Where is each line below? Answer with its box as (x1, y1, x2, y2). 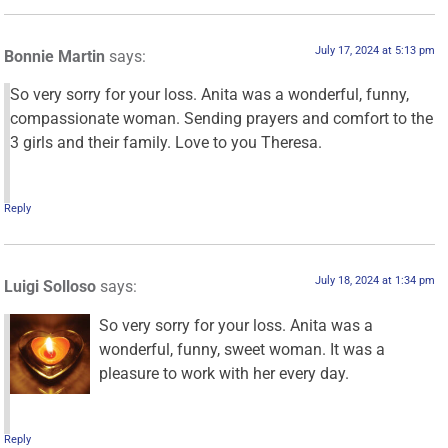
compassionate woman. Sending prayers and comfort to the (10, 109, 434, 129)
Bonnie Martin (4, 46, 106, 66)
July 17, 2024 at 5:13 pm (314, 43, 435, 57)
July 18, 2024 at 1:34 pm (314, 274, 435, 288)
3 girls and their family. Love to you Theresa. (10, 133, 323, 153)
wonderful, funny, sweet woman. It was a (99, 339, 386, 359)
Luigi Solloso (4, 277, 97, 297)
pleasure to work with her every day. (99, 363, 350, 383)
